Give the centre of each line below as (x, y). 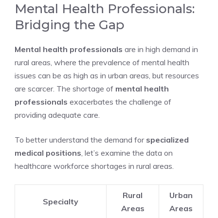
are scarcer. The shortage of (65, 89)
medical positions (48, 153)
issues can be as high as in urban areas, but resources (107, 75)
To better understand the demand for (80, 140)
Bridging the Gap (70, 25)
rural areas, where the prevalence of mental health (102, 62)
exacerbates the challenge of (119, 102)
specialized (167, 140)
